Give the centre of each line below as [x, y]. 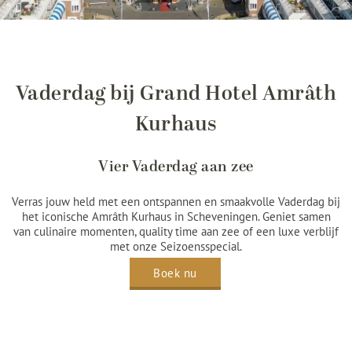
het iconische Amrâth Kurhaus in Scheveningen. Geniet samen [176, 216]
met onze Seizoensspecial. [176, 246]
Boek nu [175, 273]
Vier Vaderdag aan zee [176, 167]
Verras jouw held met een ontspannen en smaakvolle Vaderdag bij [176, 202]
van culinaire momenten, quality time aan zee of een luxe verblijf [176, 231]
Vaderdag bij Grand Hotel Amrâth [176, 94]
